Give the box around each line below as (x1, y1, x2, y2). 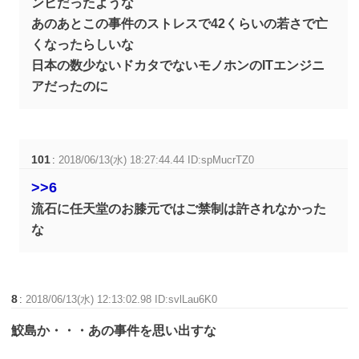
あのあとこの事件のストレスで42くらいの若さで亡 (31, 17, 329, 31)
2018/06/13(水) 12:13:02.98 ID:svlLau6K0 (26, 293, 218, 306)
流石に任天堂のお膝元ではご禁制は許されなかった (31, 202, 327, 216)
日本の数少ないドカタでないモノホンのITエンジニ (31, 58, 325, 73)
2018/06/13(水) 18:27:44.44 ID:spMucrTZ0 (58, 154, 255, 167)
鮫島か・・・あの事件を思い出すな (11, 324, 217, 338)
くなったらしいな (31, 38, 135, 52)
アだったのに (31, 79, 109, 94)
